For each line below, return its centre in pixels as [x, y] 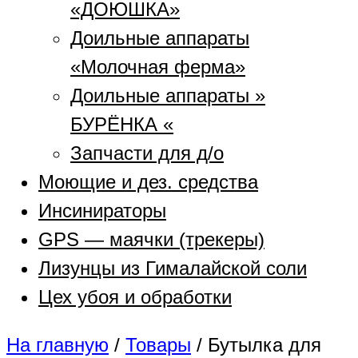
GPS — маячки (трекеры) [151, 240]
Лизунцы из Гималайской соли [173, 268]
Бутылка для [265, 345]
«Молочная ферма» [158, 67]
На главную [58, 345]
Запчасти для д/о [147, 153]
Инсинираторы [102, 211]
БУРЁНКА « [122, 125]
